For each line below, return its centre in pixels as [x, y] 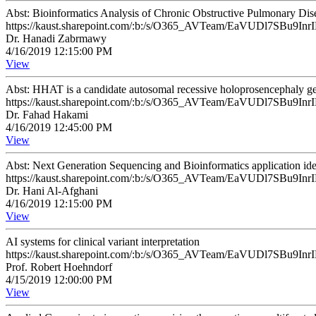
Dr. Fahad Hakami [47, 115]
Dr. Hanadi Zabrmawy [56, 38]
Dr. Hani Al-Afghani [52, 191]
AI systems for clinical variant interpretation [103, 242]
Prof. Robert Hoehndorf [59, 267]
